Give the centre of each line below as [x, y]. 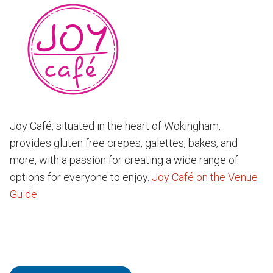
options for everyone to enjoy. [81, 177]
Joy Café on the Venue [205, 177]
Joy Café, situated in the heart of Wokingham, [115, 126]
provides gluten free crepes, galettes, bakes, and [124, 143]
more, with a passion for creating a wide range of [124, 160]
